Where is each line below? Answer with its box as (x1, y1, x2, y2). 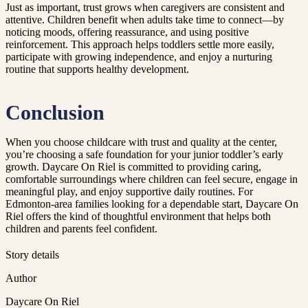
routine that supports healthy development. (5, 63, 189, 76)
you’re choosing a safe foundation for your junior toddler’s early (5, 148, 283, 160)
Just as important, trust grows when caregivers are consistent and (5, 1, 285, 14)
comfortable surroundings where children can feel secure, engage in (5, 173, 298, 185)
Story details (5, 248, 59, 261)
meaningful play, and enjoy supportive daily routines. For (5, 185, 253, 197)
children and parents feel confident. (5, 222, 157, 234)
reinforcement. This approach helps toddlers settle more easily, (5, 38, 274, 51)
